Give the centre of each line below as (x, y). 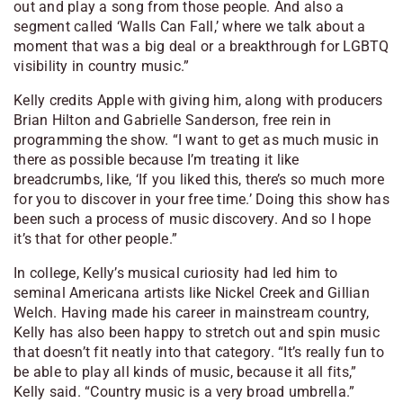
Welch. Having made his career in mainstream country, (191, 312)
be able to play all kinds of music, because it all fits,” (185, 372)
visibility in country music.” (102, 66)
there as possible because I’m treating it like (157, 159)
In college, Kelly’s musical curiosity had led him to (175, 273)
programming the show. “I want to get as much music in (197, 139)
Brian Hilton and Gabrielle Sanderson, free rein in (173, 120)
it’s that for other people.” (95, 238)
